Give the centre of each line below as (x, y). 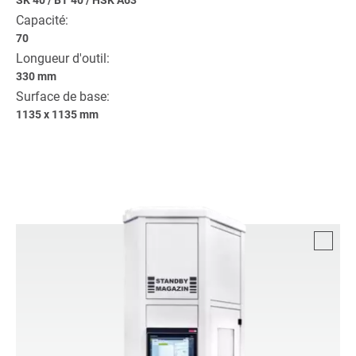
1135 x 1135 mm (57, 114)
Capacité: (42, 20)
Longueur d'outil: (63, 58)
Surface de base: (63, 96)
